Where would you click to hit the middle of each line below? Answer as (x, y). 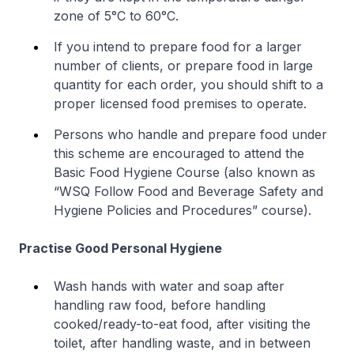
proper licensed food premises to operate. (180, 104)
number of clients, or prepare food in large (183, 66)
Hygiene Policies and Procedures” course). (183, 210)
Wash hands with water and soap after (169, 286)
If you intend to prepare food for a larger (178, 47)
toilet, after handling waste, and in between (182, 343)
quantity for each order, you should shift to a (188, 85)
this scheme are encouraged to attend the (179, 153)
